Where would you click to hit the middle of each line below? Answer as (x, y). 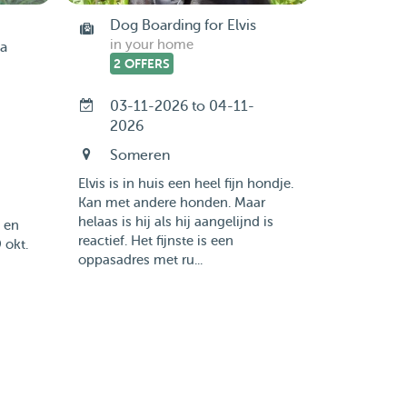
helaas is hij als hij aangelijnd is (175, 222)
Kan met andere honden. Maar (171, 203)
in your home (151, 45)
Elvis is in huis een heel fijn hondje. (185, 184)
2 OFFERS (141, 64)
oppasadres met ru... (140, 260)
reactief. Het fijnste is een (155, 241)
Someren (139, 155)
